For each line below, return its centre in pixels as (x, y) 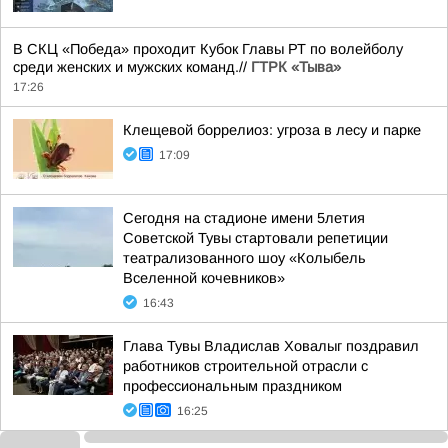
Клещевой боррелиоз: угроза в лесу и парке (272, 130)
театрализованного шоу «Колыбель (244, 258)
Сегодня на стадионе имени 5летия (244, 218)
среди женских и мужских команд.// (132, 67)
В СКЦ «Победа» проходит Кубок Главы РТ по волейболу (208, 49)
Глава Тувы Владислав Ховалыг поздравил (271, 346)
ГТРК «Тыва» (296, 67)
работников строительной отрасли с (245, 366)
